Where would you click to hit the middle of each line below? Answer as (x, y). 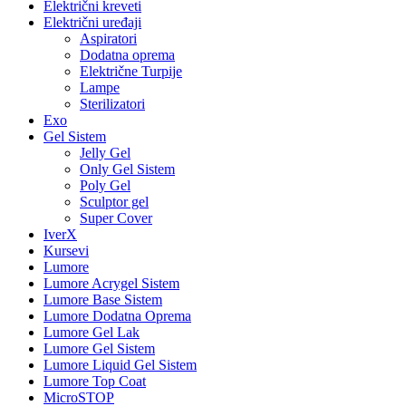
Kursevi (66, 251)
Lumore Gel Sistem (99, 348)
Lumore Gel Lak (92, 332)
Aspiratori (108, 39)
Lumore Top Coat (95, 381)
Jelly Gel (105, 153)
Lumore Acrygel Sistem (111, 283)
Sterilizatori (112, 104)
